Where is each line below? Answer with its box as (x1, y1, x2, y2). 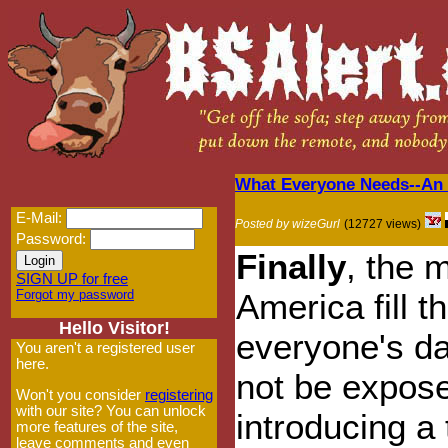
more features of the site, (16, 418, 178, 435)
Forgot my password (16, 287, 134, 302)
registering (145, 386, 213, 403)
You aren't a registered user (16, 340, 195, 356)
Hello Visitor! (58, 318, 170, 338)
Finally (236, 247, 346, 286)
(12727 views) (344, 216, 421, 231)
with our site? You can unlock (16, 402, 206, 419)
